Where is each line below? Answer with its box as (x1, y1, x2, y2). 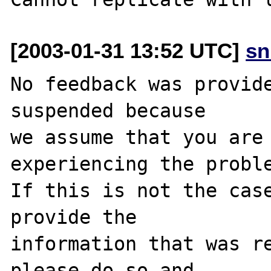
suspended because (10, 99, 206, 122)
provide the (10, 206, 137, 228)
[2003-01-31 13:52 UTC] (10, 38, 246, 62)
